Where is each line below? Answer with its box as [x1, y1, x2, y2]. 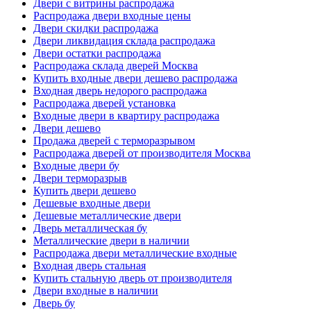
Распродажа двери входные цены [33, 10, 191, 22]
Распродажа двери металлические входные [33, 247, 237, 260]
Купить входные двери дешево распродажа [33, 72, 237, 85]
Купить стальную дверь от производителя [33, 272, 232, 285]
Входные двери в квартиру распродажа [33, 110, 219, 122]
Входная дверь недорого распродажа [33, 85, 207, 97]
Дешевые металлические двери [33, 210, 181, 222]
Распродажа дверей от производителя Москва [33, 147, 251, 160]
